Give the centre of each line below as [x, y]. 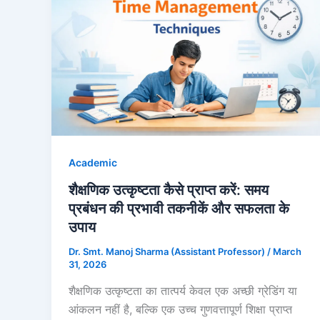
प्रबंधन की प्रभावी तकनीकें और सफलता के [179, 208]
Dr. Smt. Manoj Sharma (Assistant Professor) [168, 251]
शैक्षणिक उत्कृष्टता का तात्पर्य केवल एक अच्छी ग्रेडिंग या [183, 291]
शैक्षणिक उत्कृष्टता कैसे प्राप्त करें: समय [169, 190]
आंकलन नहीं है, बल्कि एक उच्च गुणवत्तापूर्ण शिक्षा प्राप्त [180, 310]
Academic [93, 162]
